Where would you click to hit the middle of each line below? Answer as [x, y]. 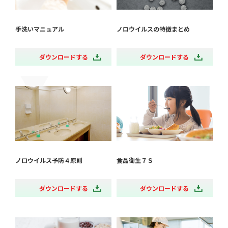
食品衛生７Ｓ [135, 160]
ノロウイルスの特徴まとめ [153, 29]
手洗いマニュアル [40, 29]
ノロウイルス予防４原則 [49, 160]
